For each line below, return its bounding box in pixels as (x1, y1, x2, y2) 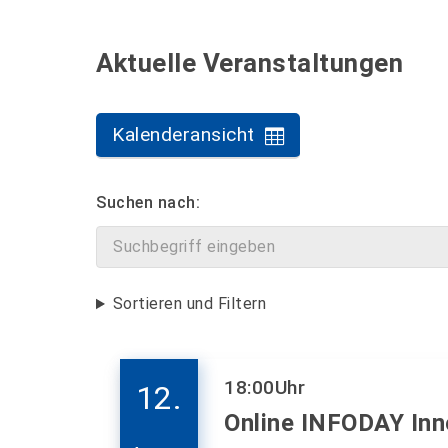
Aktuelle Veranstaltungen (96, 47, 403, 78)
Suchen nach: (96, 192, 200, 212)
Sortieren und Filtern (112, 294, 267, 314)
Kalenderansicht (112, 122, 255, 146)
